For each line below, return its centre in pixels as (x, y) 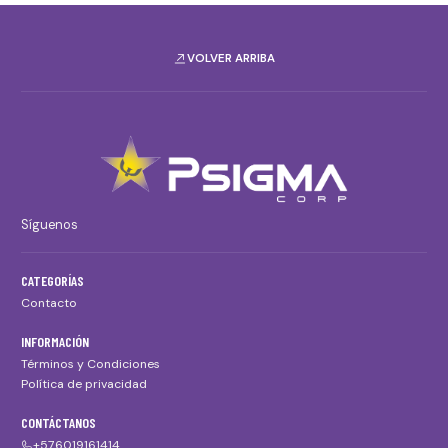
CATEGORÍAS (52, 280)
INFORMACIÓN (55, 341)
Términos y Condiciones (90, 363)
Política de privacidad (84, 384)
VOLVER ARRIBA (231, 59)
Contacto (49, 303)
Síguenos (49, 225)
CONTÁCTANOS (58, 423)
